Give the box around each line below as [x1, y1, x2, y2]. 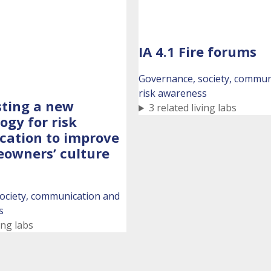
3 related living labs [149, 101, 237, 115]
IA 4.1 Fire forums [139, 42, 257, 61]
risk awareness [139, 87, 207, 100]
